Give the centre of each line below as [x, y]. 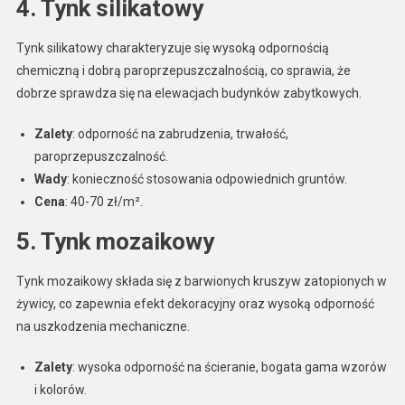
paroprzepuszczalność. [101, 157]
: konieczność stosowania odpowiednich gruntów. [207, 179]
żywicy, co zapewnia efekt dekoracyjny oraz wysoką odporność [195, 304]
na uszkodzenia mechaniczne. [103, 327]
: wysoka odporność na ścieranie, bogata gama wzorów [229, 367]
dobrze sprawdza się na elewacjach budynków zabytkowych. [188, 94]
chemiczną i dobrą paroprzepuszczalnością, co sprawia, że [183, 71]
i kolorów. [60, 390]
